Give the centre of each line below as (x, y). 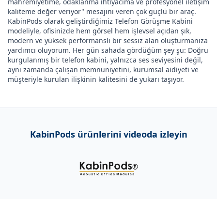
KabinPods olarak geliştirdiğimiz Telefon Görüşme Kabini (100, 21)
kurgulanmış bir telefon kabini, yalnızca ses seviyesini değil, (105, 60)
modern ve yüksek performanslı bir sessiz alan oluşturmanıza (108, 40)
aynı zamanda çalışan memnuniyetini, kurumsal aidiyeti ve (103, 70)
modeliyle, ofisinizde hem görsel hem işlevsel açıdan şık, (100, 31)
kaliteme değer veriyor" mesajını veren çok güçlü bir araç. (102, 11)
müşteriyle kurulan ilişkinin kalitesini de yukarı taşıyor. (96, 79)
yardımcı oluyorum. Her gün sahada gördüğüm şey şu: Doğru (108, 50)
